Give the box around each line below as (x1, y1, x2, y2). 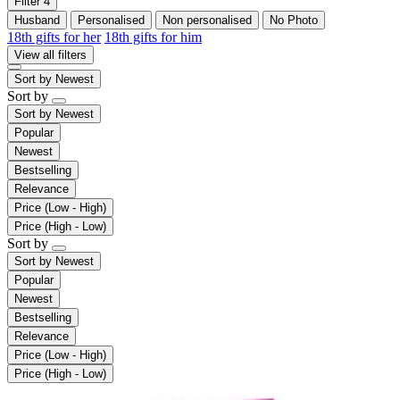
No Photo (270, 12, 318, 27)
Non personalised (162, 12, 252, 27)
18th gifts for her (7, 29, 101, 45)
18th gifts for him (104, 29, 202, 45)
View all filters (14, 47, 87, 62)
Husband (14, 12, 60, 27)
